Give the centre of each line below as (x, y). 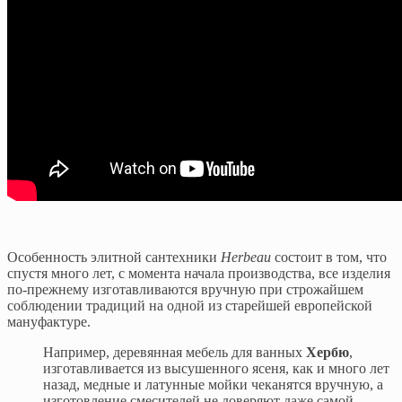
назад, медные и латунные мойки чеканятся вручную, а (213, 384)
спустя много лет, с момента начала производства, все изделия (199, 273)
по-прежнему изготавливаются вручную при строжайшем (185, 289)
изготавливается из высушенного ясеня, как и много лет (216, 368)
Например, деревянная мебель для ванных (175, 352)
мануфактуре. (49, 321)
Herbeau (246, 257)
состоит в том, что (329, 257)
